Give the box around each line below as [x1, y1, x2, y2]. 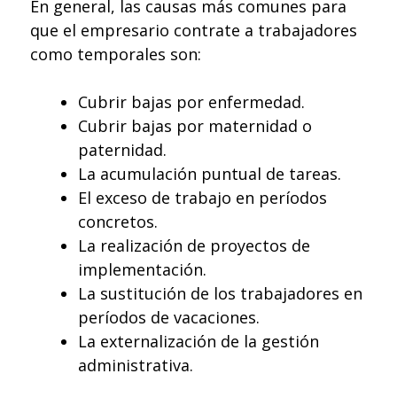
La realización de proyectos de [78, 235, 310, 257]
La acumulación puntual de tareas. [78, 163, 341, 185]
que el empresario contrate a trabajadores [30, 19, 357, 42]
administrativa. [78, 354, 193, 377]
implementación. [78, 259, 206, 281]
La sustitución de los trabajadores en [78, 283, 362, 305]
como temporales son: [30, 43, 201, 66]
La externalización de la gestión [78, 331, 319, 353]
